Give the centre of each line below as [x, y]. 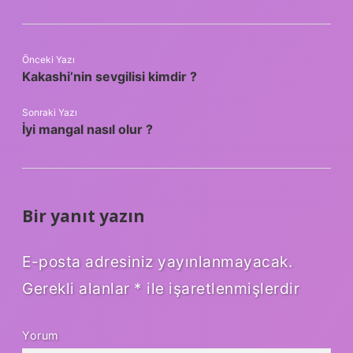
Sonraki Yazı [50, 113]
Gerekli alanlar [78, 288]
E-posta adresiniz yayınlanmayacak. [157, 261]
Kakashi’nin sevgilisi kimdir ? [110, 77]
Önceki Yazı [48, 60]
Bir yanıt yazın [84, 216]
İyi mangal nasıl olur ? [87, 130]
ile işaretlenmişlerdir [221, 288]
